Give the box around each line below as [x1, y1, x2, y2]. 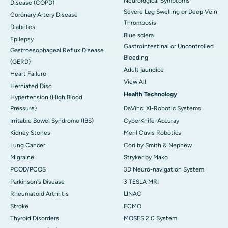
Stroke [10, 202, 28, 210]
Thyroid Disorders [10, 214, 59, 222]
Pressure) [10, 104, 37, 112]
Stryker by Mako [124, 153, 168, 161]
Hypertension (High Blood [10, 93, 82, 101]
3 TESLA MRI [124, 178, 159, 185]
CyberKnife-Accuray [124, 117, 179, 124]
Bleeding [124, 53, 148, 61]
